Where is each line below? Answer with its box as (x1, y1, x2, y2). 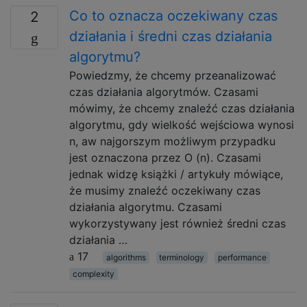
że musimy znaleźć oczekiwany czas (69, 184, 260, 197)
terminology (159, 252, 205, 262)
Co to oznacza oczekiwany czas (69, 8, 278, 24)
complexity (72, 269, 114, 279)
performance (217, 252, 267, 262)
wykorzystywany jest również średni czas (69, 217, 286, 230)
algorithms (106, 252, 146, 262)
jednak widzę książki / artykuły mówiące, (69, 167, 283, 181)
